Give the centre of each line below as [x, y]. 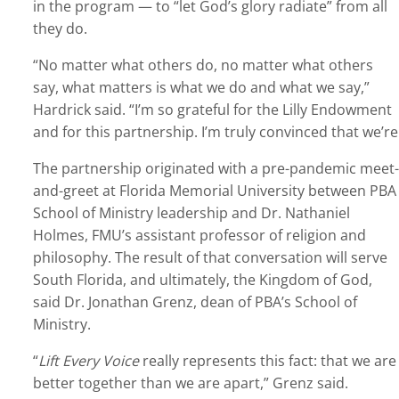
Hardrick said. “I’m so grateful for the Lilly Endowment [212, 110]
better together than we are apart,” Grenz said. [190, 383]
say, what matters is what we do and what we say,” [201, 88]
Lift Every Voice [88, 361]
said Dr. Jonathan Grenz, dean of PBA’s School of [195, 302]
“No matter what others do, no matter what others [203, 65]
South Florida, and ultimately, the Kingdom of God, [202, 280]
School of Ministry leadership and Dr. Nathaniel [191, 213]
